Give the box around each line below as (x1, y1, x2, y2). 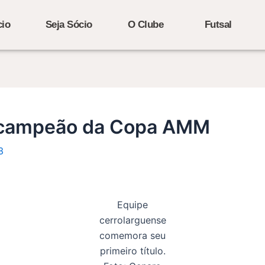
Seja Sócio (45, 19, 92, 30)
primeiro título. (99, 245, 166, 257)
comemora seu (99, 230, 166, 241)
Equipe (117, 199, 148, 211)
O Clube (127, 19, 164, 30)
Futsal (204, 19, 232, 30)
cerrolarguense (99, 214, 166, 226)
